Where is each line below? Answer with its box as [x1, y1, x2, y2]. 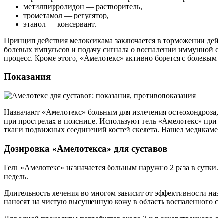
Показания [4, 72, 51, 82]
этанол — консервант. [23, 19, 96, 28]
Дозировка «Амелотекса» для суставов [4, 143, 167, 154]
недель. [4, 172, 28, 181]
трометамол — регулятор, [23, 11, 109, 19]
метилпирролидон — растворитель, [23, 2, 142, 11]
